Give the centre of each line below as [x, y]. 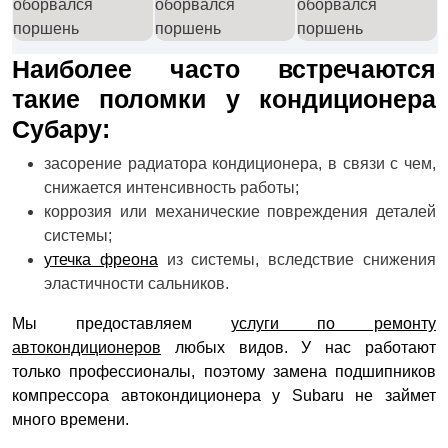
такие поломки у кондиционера [224, 99]
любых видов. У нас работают [298, 347]
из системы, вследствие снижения [297, 259]
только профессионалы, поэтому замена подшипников [224, 371]
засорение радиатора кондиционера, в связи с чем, [240, 163]
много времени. [70, 419]
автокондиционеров [86, 347]
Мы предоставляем [121, 323]
